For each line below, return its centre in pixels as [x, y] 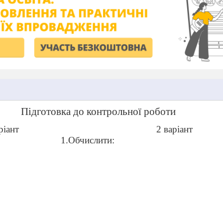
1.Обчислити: [88, 140]
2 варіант [175, 129]
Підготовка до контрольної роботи [98, 111]
